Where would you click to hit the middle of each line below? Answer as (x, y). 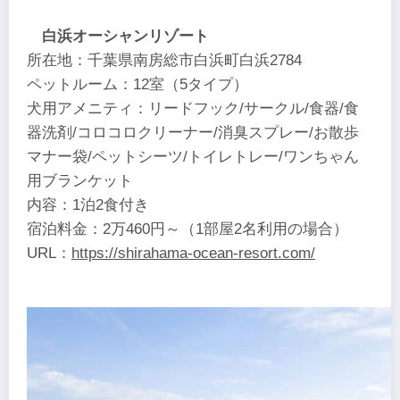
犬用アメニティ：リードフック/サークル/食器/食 (193, 108)
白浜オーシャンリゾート (126, 36)
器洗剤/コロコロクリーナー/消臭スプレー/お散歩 (193, 132)
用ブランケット (80, 180)
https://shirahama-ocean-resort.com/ (193, 253)
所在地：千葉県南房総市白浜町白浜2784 (164, 60)
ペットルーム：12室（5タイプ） (137, 84)
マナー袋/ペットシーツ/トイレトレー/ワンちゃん (193, 156)
